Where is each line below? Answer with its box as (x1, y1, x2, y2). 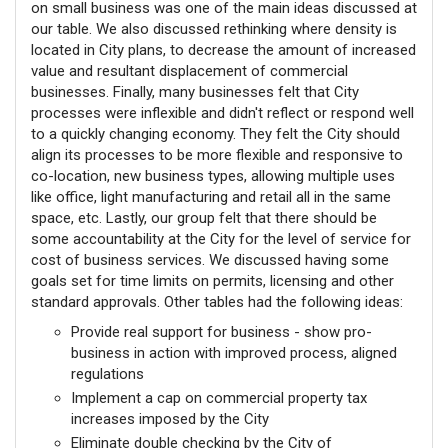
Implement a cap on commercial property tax (71, 388, 367, 407)
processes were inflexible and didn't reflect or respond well (31, 104, 414, 122)
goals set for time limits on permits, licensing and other (31, 272, 394, 290)
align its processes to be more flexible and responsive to (31, 146, 403, 164)
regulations (71, 364, 144, 383)
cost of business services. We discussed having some (31, 251, 389, 269)
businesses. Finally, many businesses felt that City (31, 83, 359, 101)
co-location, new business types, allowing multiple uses (31, 167, 395, 185)
